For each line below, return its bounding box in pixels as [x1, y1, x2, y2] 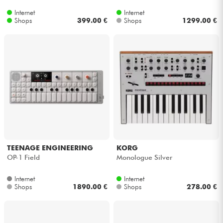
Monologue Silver [116, 153, 172, 161]
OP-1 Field [6, 153, 40, 161]
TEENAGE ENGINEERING [6, 144, 93, 152]
